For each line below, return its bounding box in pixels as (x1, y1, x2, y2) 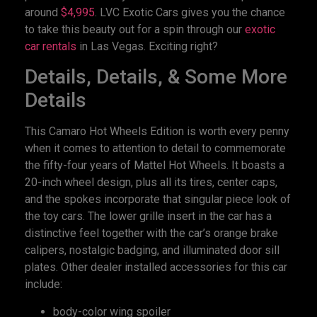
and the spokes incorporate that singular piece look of (25, 192, 291, 207)
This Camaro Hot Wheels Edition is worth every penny (25, 125, 289, 139)
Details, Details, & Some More (25, 65, 287, 89)
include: (25, 277, 62, 292)
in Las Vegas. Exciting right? (76, 39, 218, 53)
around (25, 5, 61, 19)
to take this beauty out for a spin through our (25, 22, 245, 36)
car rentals (25, 39, 76, 53)
